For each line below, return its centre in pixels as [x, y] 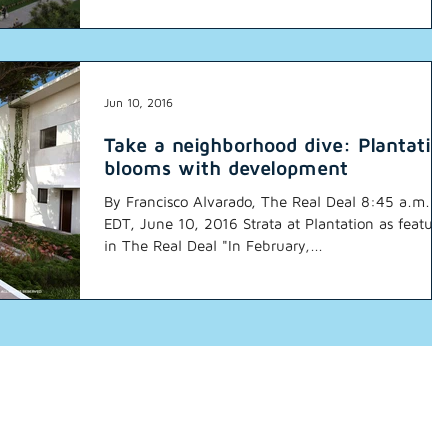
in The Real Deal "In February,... [213, 245]
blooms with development [226, 167]
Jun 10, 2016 [138, 103]
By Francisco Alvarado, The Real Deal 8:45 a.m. [267, 201]
